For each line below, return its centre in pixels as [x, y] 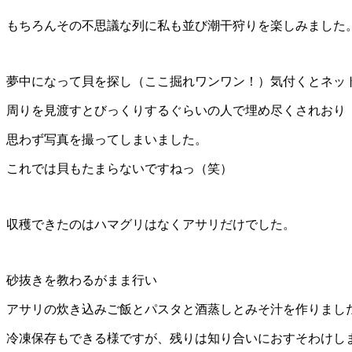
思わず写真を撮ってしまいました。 [107, 140]
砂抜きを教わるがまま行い [82, 280]
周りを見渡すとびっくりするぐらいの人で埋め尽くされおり [176, 111]
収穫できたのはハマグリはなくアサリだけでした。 [151, 225]
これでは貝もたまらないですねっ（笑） [119, 169]
